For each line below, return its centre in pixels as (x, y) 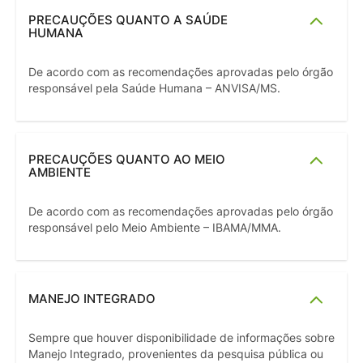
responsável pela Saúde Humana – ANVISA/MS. (154, 89)
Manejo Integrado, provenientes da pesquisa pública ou (176, 354)
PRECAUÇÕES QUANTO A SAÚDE (128, 20)
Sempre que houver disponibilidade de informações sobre (181, 338)
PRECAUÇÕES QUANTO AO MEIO (127, 160)
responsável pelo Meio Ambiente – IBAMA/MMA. (155, 228)
